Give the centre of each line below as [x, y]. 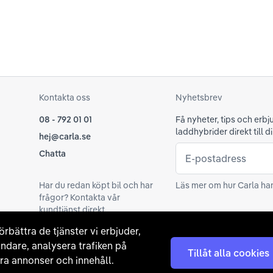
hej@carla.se [65, 136]
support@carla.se [75, 232]
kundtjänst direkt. [73, 210]
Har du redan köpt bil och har [96, 185]
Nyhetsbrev [199, 97]
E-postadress [216, 158]
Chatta [52, 154]
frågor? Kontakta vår [80, 197]
